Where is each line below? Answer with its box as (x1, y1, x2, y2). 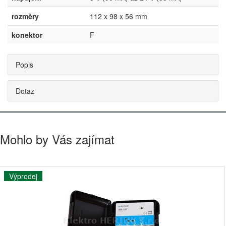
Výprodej (9, 171, 37, 181)
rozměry (12, 11, 39, 21)
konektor (12, 30, 42, 40)
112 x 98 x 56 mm (90, 11, 147, 21)
